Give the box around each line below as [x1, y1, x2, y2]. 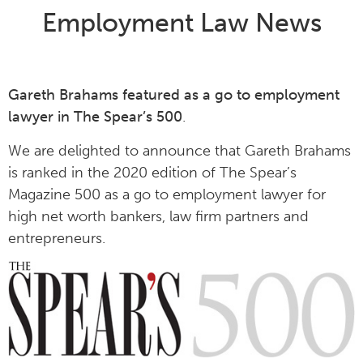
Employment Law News [41, 7, 322, 38]
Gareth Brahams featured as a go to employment [8, 86, 340, 105]
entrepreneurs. [8, 228, 105, 247]
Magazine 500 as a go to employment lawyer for [8, 185, 326, 203]
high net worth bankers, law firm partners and [8, 207, 309, 225]
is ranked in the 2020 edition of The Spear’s [8, 163, 297, 181]
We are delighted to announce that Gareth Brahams [8, 141, 351, 160]
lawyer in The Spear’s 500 [8, 108, 182, 126]
